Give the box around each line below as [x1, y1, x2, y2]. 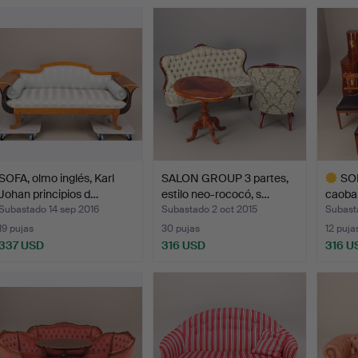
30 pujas [161, 221, 201, 235]
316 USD [161, 237, 206, 253]
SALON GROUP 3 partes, [161, 170, 289, 185]
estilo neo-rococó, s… [161, 186, 270, 201]
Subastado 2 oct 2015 [161, 202, 258, 216]
